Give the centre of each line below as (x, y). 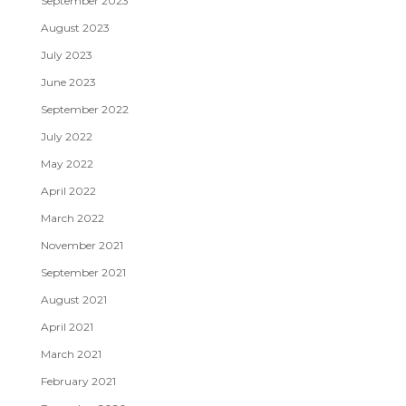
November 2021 (82, 246)
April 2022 (68, 191)
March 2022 (72, 218)
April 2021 (67, 327)
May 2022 (67, 164)
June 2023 (68, 82)
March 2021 (71, 354)
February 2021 (78, 382)
